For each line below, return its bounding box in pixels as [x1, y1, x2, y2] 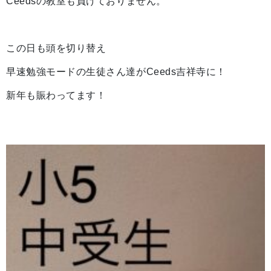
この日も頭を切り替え [6, 42, 106, 53]
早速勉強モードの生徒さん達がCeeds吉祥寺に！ [6, 66, 226, 77]
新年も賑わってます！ [6, 90, 106, 100]
